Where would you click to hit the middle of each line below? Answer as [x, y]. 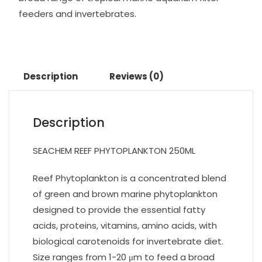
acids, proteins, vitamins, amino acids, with [125, 225]
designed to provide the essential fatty [119, 210]
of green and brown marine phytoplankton [125, 194]
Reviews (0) [137, 76]
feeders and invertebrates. [77, 14]
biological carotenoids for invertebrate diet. [128, 241]
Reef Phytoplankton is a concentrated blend [130, 178]
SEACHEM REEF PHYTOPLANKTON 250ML [114, 151]
